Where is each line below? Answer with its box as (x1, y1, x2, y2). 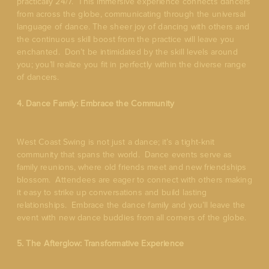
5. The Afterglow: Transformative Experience (17, 238, 184, 249)
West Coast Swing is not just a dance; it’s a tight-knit (17, 137, 215, 147)
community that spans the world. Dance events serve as (17, 150, 232, 160)
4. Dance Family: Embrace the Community (17, 98, 174, 109)
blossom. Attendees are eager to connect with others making (17, 175, 253, 185)
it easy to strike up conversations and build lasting (17, 187, 207, 198)
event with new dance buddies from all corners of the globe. (17, 213, 247, 223)
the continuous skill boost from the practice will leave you (17, 34, 235, 45)
